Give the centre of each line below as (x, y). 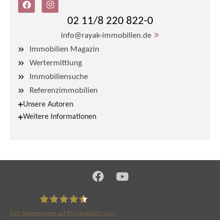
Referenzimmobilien (63, 90)
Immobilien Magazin (64, 49)
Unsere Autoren (48, 104)
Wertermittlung (55, 63)
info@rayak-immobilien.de (106, 35)
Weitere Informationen (60, 117)
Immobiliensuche (58, 77)
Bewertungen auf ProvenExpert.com (68, 213)
